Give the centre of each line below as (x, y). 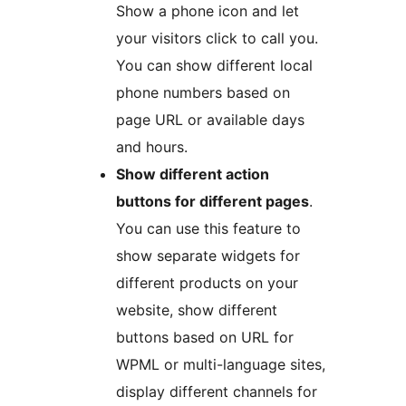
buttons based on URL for (205, 337)
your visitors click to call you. (217, 38)
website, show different (197, 309)
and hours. (152, 146)
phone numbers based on (203, 92)
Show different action (193, 174)
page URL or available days (210, 119)
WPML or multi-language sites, (221, 364)
